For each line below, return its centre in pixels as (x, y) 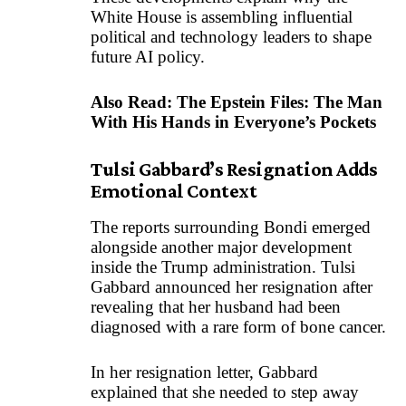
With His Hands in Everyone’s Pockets (233, 122)
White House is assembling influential (222, 16)
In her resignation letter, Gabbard (204, 372)
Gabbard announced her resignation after (232, 286)
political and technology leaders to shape (231, 36)
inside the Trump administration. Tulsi (223, 266)
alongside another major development (221, 246)
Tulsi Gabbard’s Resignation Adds (234, 169)
